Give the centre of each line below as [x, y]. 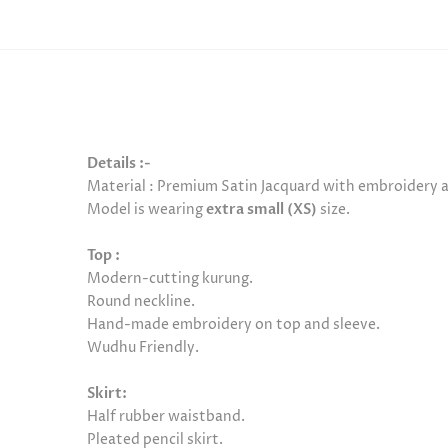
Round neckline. [141, 301]
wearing [174, 209]
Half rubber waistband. [166, 416]
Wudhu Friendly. [143, 347]
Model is [116, 209]
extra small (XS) [261, 209]
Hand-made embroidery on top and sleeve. [233, 324]
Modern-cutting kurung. [170, 278]
